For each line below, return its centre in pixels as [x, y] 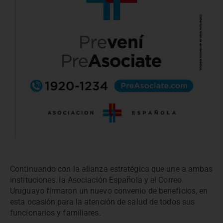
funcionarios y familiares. [56, 213]
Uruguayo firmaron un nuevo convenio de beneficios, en [109, 191]
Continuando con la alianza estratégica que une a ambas [111, 169]
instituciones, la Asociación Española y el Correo [96, 180]
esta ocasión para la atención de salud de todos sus [103, 202]
